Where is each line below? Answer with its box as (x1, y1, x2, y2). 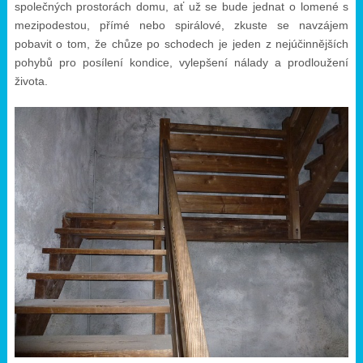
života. (14, 74, 48, 88)
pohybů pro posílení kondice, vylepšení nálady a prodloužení (14, 55, 349, 69)
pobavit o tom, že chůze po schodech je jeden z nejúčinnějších (14, 36, 349, 50)
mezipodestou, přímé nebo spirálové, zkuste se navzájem (14, 18, 349, 32)
